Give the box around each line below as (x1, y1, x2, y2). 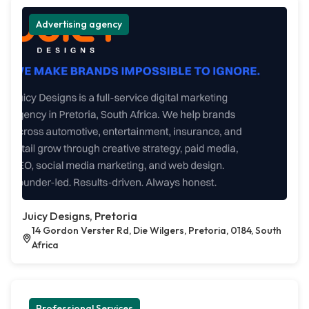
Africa (31, 239, 59, 252)
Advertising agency (36, 18, 122, 31)
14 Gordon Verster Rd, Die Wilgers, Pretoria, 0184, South (31, 224, 281, 237)
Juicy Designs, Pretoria (22, 209, 137, 223)
